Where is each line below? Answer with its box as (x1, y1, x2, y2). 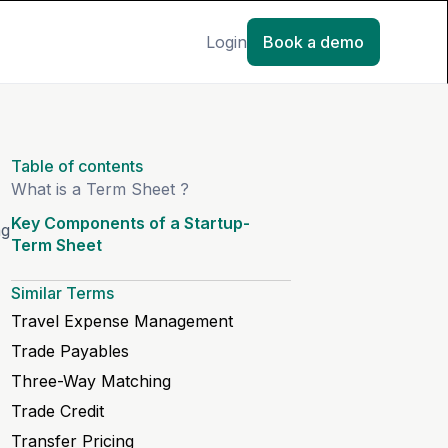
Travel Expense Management (11, 311, 233, 331)
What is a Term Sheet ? (11, 179, 189, 199)
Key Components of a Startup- (11, 213, 250, 233)
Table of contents (11, 156, 143, 176)
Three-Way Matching (11, 371, 171, 391)
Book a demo (262, 32, 364, 52)
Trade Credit (11, 401, 104, 421)
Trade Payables (11, 341, 129, 361)
